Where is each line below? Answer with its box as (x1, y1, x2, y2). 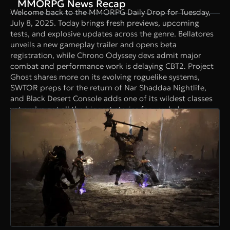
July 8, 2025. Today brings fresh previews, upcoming (10, 18, 199, 28)
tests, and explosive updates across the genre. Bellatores (10, 29, 214, 39)
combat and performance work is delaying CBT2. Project (10, 61, 214, 71)
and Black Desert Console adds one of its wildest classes (10, 93, 213, 104)
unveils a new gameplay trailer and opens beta (10, 40, 177, 50)
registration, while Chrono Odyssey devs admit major (10, 50, 201, 61)
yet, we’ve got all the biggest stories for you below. (10, 104, 191, 114)
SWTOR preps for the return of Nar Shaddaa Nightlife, (10, 83, 206, 93)
